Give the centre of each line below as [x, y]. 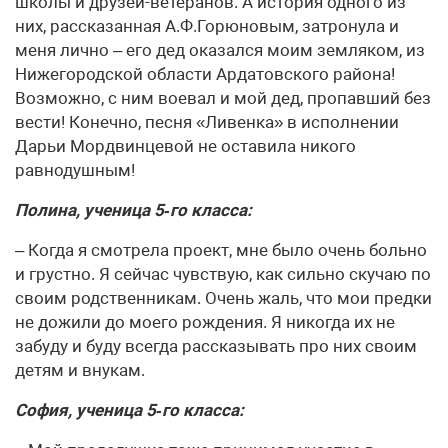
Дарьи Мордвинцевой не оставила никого [185, 146]
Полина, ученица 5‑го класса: [133, 210]
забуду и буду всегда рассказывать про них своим [216, 346]
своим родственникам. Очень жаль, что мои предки [223, 298]
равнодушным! [75, 170]
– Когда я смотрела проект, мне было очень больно [221, 250]
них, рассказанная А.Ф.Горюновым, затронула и [207, 26]
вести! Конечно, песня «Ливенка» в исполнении [207, 122]
